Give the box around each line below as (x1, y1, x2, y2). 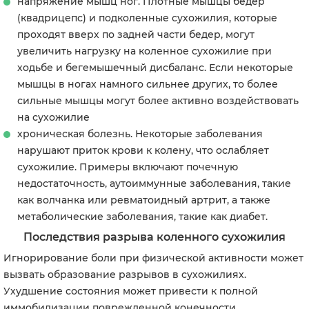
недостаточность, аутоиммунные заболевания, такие (17, 177, 291, 190)
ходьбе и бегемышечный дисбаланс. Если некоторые (17, 61, 293, 74)
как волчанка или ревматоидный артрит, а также (17, 194, 270, 206)
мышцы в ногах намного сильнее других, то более (17, 78, 278, 90)
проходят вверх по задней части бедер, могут (17, 28, 255, 41)
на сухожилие (17, 111, 90, 123)
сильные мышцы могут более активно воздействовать (17, 94, 299, 107)
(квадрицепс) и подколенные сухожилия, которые (17, 12, 277, 24)
